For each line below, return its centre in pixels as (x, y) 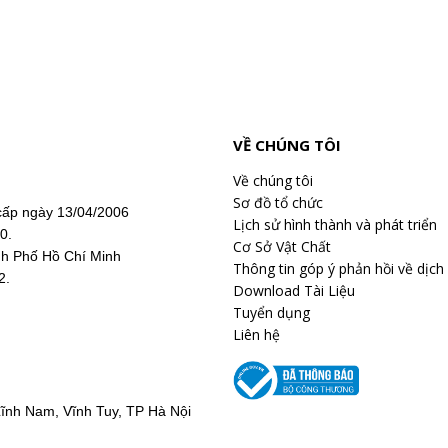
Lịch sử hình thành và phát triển (334, 224)
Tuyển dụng (271, 312)
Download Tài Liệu (293, 290)
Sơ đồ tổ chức (277, 202)
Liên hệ (256, 334)
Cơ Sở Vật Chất (281, 246)
